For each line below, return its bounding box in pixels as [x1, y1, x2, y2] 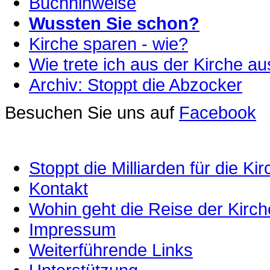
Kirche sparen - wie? [29, 34, 188, 54]
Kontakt [29, 178, 88, 198]
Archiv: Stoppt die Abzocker [29, 75, 242, 95]
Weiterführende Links [29, 240, 193, 260]
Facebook [179, 102, 256, 122]
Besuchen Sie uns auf [5, 102, 179, 122]
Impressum [29, 219, 116, 239]
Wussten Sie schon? [29, 13, 199, 33]
